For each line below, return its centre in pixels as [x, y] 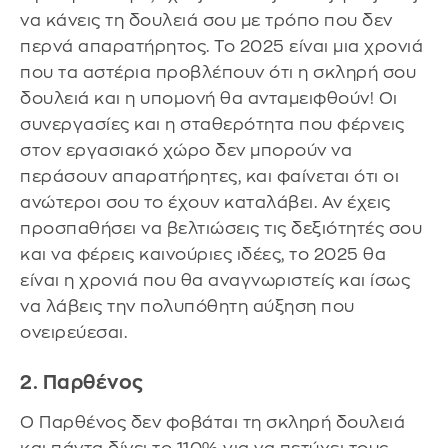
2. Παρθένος [82, 382]
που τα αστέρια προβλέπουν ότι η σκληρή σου [218, 73]
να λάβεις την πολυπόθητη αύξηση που [187, 307]
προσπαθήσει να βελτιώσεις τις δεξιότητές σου [221, 229]
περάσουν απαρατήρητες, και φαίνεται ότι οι [209, 177]
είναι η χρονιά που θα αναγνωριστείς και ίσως [215, 281]
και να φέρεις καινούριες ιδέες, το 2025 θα [203, 255]
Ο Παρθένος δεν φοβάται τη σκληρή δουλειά [212, 423]
